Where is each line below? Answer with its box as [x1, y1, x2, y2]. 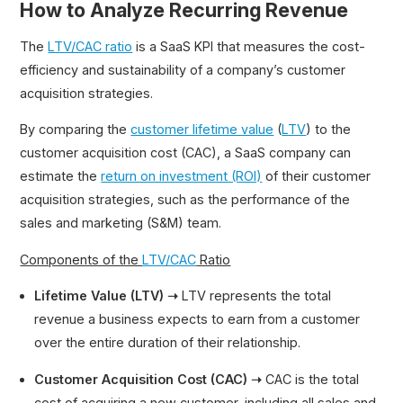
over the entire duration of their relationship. [34, 335, 301, 351]
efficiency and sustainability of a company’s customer [20, 62, 346, 78]
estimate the [20, 168, 102, 184]
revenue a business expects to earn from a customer [34, 311, 361, 327]
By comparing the [20, 121, 131, 138]
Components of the [20, 251, 143, 267]
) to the [306, 121, 352, 138]
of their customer [262, 168, 372, 184]
